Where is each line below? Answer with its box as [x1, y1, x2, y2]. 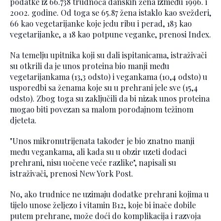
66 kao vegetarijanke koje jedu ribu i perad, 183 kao [10, 18, 192, 29]
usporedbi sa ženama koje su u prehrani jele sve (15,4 [10, 82, 198, 93]
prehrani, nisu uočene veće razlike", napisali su [10, 157, 176, 168]
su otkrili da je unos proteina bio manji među [10, 61, 169, 72]
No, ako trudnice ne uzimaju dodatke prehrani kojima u [10, 189, 209, 200]
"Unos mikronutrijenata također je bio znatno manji [10, 136, 194, 147]
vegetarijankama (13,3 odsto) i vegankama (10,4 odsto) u [10, 72, 207, 82]
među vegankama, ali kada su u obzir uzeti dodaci [10, 147, 186, 157]
